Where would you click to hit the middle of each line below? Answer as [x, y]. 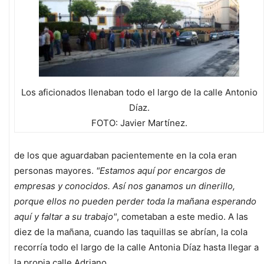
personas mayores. [55, 171]
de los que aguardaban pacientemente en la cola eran [126, 156]
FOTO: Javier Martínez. [139, 123]
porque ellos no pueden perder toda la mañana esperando [135, 202]
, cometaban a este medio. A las [182, 217]
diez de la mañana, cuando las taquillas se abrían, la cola [131, 232]
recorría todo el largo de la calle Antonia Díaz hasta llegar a [136, 247]
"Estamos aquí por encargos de [161, 171]
